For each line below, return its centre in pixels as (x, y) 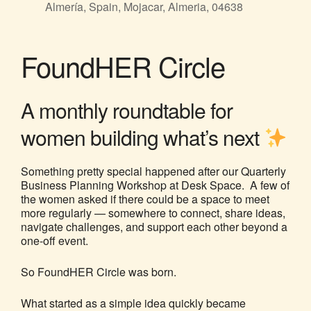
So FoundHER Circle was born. (99, 272)
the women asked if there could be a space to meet (145, 199)
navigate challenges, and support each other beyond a (154, 227)
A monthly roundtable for (127, 110)
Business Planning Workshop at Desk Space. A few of (155, 185)
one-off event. (54, 241)
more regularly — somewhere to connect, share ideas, (153, 213)
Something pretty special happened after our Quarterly (153, 171)
